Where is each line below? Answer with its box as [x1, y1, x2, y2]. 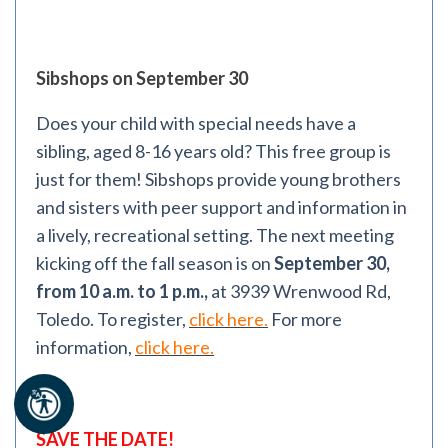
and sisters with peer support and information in [36, 196, 407, 218]
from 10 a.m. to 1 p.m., [36, 280, 208, 302]
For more [268, 308, 342, 330]
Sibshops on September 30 [36, 67, 248, 89]
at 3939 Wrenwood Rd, [208, 280, 391, 302]
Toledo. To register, [36, 308, 189, 330]
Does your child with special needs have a [36, 112, 356, 134]
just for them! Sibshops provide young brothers [36, 168, 401, 190]
